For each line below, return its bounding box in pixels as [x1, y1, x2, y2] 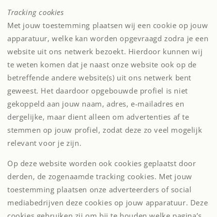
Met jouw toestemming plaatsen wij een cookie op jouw [7, 20, 208, 30]
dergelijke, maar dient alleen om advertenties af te [7, 112, 189, 122]
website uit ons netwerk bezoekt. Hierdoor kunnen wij [7, 46, 203, 56]
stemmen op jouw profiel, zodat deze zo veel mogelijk [7, 125, 202, 135]
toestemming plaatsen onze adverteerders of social [7, 185, 192, 194]
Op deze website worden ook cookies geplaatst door [7, 158, 196, 168]
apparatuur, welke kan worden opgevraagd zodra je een [7, 33, 209, 43]
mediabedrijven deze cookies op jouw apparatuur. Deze [7, 198, 208, 207]
